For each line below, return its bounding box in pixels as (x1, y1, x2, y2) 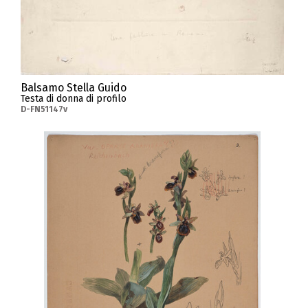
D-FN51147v (20, 104, 67, 114)
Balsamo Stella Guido (20, 81, 126, 94)
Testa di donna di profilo (20, 93, 126, 104)
